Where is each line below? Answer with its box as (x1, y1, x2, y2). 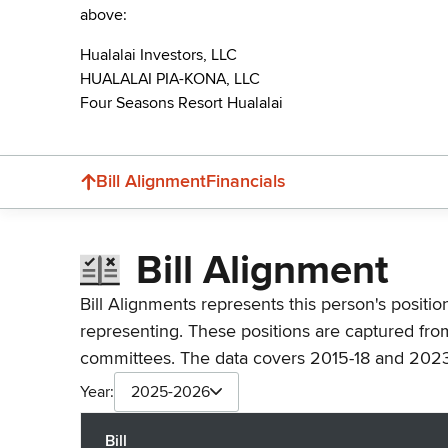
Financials (206, 170, 286, 192)
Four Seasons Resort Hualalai (80, 92, 283, 113)
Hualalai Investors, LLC (80, 44, 237, 65)
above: (80, 4, 127, 25)
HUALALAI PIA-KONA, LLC (80, 68, 260, 89)
